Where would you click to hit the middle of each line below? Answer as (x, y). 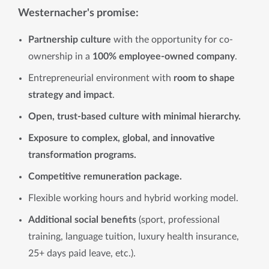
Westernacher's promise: (78, 13)
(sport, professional (178, 220)
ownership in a (60, 56)
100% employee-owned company (164, 56)
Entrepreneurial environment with (101, 78)
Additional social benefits (82, 220)
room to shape (204, 78)
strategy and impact (70, 95)
